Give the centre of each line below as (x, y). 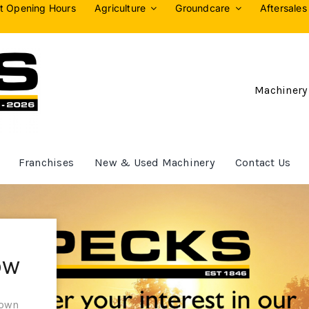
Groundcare (203, 8)
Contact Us (263, 162)
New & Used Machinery (154, 162)
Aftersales (283, 8)
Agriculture (120, 8)
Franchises (46, 162)
